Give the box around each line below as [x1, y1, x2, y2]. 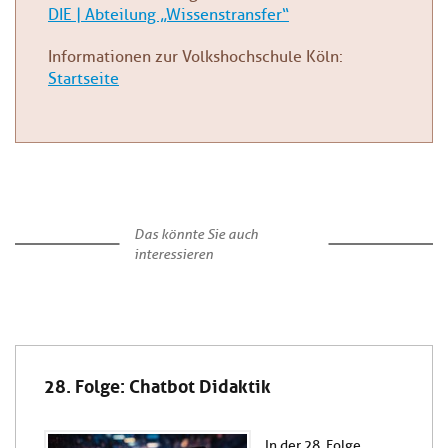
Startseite [48, 68, 119, 89]
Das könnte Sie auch [133, 224, 258, 243]
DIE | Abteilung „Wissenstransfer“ [48, 4, 289, 25]
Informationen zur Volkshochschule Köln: [48, 46, 343, 67]
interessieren [133, 244, 213, 263]
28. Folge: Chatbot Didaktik [44, 369, 271, 398]
